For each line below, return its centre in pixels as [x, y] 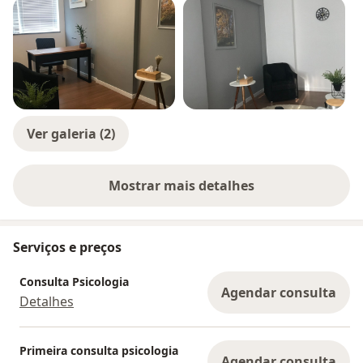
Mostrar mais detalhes [181, 186]
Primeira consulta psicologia [99, 350]
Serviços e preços [67, 248]
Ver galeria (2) [71, 134]
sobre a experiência [243, 194]
